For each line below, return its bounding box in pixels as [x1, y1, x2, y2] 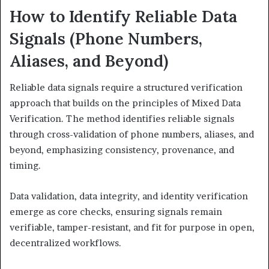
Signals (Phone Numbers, [10, 28, 202, 49]
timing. [10, 160, 41, 172]
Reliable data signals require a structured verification [10, 82, 243, 94]
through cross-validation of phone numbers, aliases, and [10, 128, 254, 141]
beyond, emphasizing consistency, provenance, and [10, 144, 234, 156]
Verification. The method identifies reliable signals [10, 113, 234, 125]
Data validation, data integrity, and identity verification [10, 190, 248, 202]
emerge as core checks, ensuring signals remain [10, 206, 222, 218]
